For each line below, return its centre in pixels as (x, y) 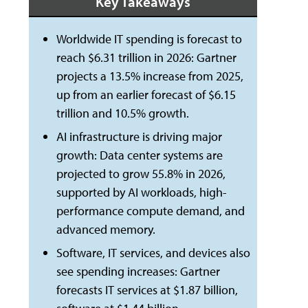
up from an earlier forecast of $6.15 (146, 95)
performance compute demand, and (150, 211)
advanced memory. (106, 229)
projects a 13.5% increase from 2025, (150, 76)
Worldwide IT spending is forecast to (149, 39)
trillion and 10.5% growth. (122, 113)
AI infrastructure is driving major (139, 136)
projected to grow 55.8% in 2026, (141, 174)
